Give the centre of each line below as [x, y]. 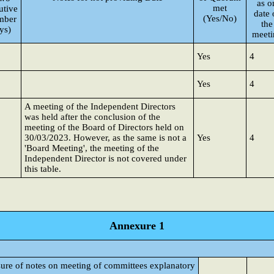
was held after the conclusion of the [92, 117]
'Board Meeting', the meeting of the [92, 148]
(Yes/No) [220, 18]
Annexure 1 [137, 226]
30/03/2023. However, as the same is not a [106, 138]
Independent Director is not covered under [106, 158]
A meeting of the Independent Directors [100, 106]
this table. [43, 169]
